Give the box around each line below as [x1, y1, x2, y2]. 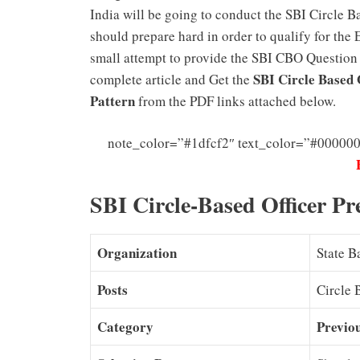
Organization [97, 243, 177, 264]
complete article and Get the [90, 69, 253, 88]
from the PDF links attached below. [135, 91, 344, 110]
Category [97, 317, 153, 337]
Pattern [90, 90, 135, 111]
